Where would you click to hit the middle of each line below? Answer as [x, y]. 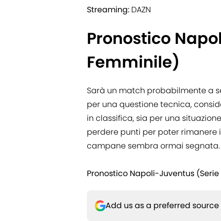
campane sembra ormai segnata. [153, 146]
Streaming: [108, 10]
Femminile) [133, 62]
